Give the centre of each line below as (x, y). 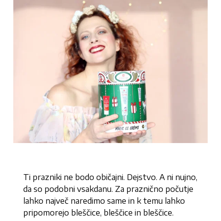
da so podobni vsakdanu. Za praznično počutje (109, 189)
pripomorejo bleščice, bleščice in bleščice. (99, 213)
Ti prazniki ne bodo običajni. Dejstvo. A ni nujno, (110, 177)
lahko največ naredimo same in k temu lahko (104, 201)
